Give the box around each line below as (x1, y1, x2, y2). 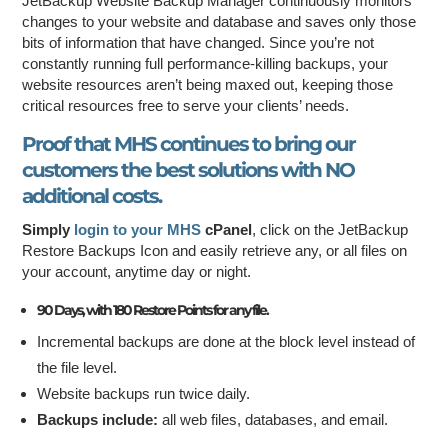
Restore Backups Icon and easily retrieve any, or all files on (22, 241, 408, 259)
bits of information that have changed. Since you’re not (22, 33, 375, 51)
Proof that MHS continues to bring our (22, 131, 356, 156)
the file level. (37, 358, 118, 376)
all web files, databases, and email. (158, 410, 389, 428)
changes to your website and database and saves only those (22, 12, 417, 30)
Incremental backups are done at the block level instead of (37, 332, 416, 350)
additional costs (22, 183, 159, 208)
